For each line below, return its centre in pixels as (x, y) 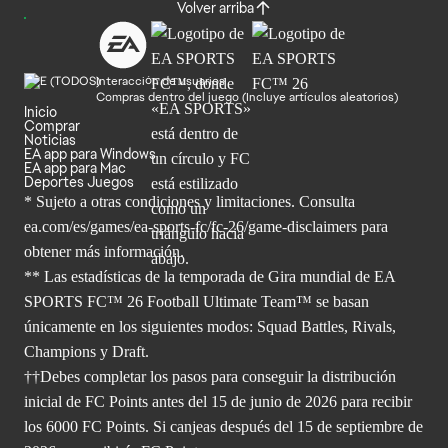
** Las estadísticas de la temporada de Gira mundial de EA (209, 276)
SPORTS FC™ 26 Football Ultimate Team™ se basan (196, 301)
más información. (127, 251)
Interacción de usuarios (160, 80)
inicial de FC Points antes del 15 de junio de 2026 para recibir (218, 401)
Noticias (50, 139)
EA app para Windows (90, 153)
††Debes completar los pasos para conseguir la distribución (210, 376)
